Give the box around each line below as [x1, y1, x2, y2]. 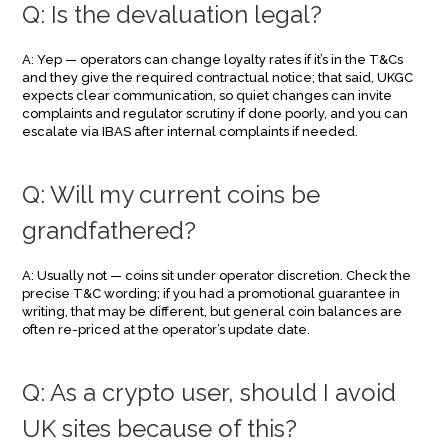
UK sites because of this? [22, 414, 298, 443]
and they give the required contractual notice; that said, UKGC [22, 70, 414, 85]
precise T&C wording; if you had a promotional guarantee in [22, 286, 401, 301]
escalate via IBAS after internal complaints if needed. [22, 124, 359, 139]
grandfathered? [22, 216, 197, 245]
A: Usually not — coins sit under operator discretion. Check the [22, 268, 412, 283]
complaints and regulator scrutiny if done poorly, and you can [22, 106, 409, 121]
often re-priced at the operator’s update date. [22, 322, 311, 337]
